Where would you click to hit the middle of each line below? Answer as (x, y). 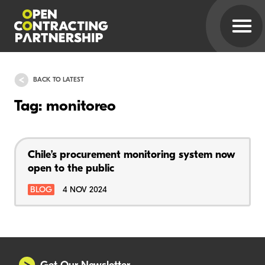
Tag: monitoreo (65, 107)
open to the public (71, 169)
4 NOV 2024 (85, 190)
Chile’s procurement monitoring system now (131, 155)
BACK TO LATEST (59, 80)
